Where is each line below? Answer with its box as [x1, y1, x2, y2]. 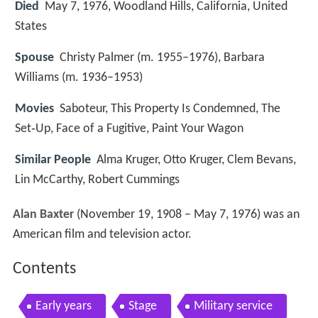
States [15, 19, 47, 33]
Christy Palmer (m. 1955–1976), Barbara [60, 50, 265, 65]
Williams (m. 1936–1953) [15, 70, 143, 84]
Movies [15, 102, 54, 116]
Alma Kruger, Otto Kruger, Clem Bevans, [97, 153, 296, 168]
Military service [193, 300, 273, 314]
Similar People [15, 153, 91, 168]
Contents [12, 261, 76, 278]
